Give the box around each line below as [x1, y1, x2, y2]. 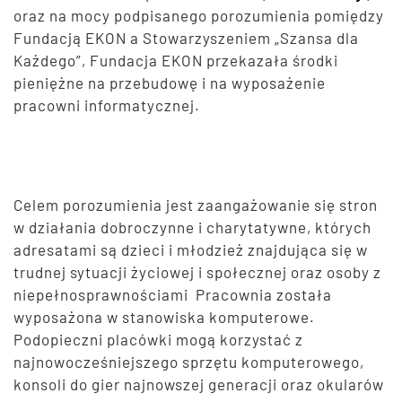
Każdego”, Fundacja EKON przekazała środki [13, 51, 338, 70]
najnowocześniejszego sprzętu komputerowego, [13, 353, 364, 371]
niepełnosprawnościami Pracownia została [13, 285, 332, 304]
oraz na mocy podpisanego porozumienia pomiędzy [13, 6, 384, 25]
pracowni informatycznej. [13, 96, 200, 115]
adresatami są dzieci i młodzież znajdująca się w [13, 240, 368, 259]
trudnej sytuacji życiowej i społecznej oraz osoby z [13, 263, 381, 282]
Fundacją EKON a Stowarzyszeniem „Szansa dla [13, 29, 359, 48]
